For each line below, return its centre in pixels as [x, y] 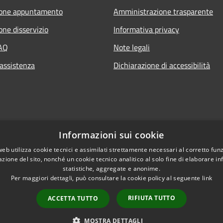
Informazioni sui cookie [111, 135]
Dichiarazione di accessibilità [162, 65]
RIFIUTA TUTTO [152, 198]
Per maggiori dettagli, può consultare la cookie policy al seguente [106, 178]
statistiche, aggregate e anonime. [111, 168]
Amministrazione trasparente [163, 11]
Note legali [132, 47]
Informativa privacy [146, 29]
